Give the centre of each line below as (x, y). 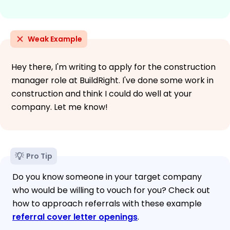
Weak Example (55, 39)
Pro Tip (39, 156)
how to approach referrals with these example (107, 203)
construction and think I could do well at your (102, 93)
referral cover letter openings (75, 217)
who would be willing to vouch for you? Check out (111, 190)
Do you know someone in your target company (107, 177)
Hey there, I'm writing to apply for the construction (113, 67)
